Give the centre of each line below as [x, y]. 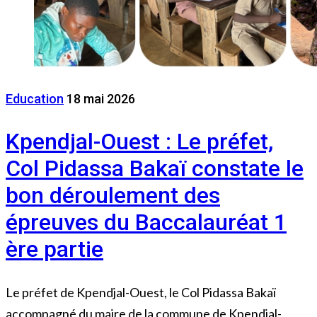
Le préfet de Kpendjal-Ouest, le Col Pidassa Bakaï [141, 292]
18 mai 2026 [101, 98]
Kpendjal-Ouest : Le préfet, [139, 142]
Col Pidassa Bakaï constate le [155, 169]
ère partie [54, 249]
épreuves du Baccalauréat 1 [146, 223]
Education [35, 98]
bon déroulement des [113, 196]
